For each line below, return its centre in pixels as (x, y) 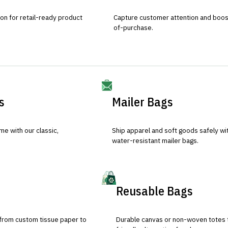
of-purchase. (133, 27)
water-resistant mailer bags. (155, 140)
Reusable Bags (154, 191)
